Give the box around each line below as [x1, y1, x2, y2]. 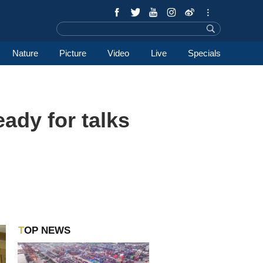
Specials [187, 48, 221, 58]
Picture [59, 48, 87, 58]
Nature [12, 48, 38, 58]
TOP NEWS [23, 225, 70, 236]
